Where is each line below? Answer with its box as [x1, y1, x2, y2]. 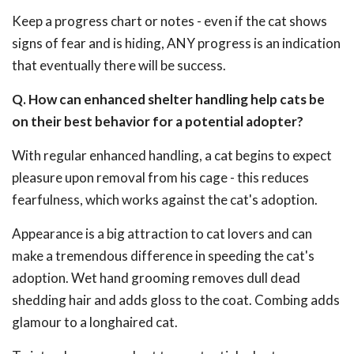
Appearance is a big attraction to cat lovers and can [12, 225, 312, 242]
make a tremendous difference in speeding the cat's [12, 247, 314, 264]
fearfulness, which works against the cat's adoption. [12, 191, 318, 208]
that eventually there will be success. [12, 57, 226, 73]
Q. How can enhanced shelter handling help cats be [12, 91, 325, 107]
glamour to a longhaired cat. [12, 314, 178, 330]
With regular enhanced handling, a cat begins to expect [12, 147, 332, 164]
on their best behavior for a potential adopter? [12, 113, 303, 130]
